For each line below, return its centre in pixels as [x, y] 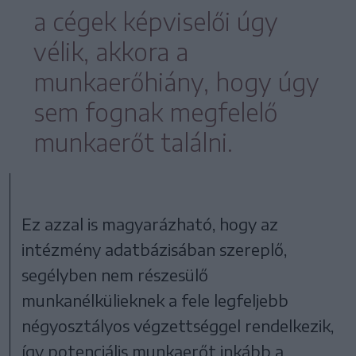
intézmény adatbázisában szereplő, [155, 249]
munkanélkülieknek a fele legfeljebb [155, 300]
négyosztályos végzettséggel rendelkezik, [178, 325]
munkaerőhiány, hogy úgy [176, 81]
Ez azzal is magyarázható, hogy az [150, 223]
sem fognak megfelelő [155, 112]
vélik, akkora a [111, 51]
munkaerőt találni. [133, 142]
